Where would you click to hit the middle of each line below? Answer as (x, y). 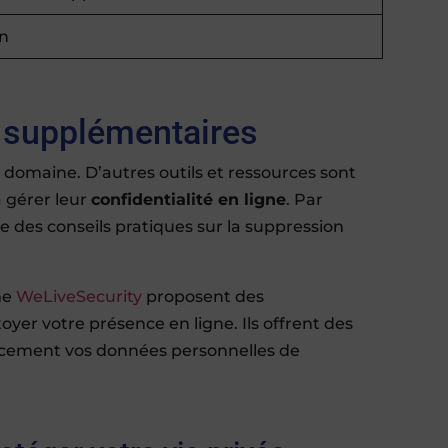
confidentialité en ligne (189, 199)
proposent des (203, 296)
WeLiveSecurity (79, 296)
